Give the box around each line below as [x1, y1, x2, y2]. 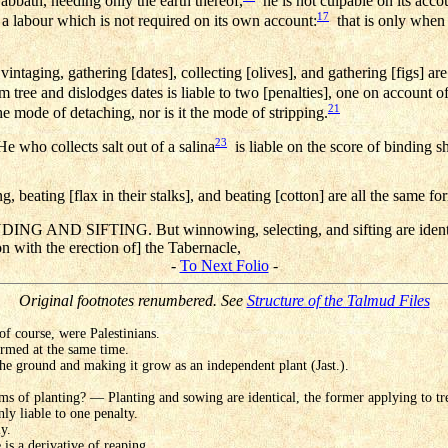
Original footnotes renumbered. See [18, 292, 247, 310]
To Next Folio [179, 257, 269, 275]
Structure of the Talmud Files [246, 292, 430, 310]
